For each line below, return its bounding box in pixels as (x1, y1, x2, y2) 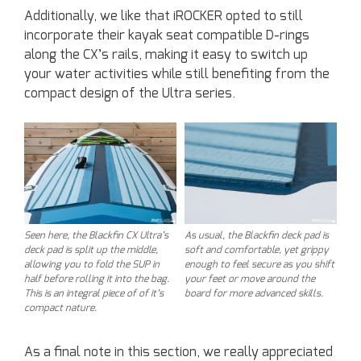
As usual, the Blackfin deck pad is (185, 230, 329, 241)
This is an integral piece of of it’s (24, 288, 164, 299)
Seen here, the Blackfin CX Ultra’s (24, 230, 168, 241)
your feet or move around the (185, 274, 315, 284)
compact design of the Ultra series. (24, 87, 235, 101)
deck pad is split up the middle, (24, 245, 158, 255)
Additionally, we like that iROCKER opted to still (24, 10, 303, 23)
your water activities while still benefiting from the (24, 68, 330, 81)
